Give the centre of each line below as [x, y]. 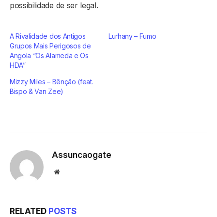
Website [70, 171]
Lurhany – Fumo [132, 36]
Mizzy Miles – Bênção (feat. [52, 81]
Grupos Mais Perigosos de [50, 46]
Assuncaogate [82, 155]
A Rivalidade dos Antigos [48, 36]
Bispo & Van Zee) [37, 91]
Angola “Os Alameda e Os [49, 55]
